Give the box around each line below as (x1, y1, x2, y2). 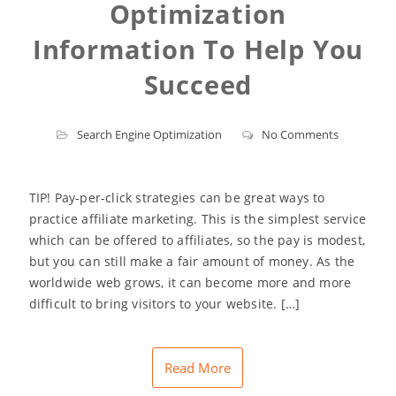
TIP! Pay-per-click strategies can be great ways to (28, 189, 325, 207)
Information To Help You (32, 32, 364, 67)
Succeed (143, 67, 253, 103)
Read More (164, 359, 232, 377)
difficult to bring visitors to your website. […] (28, 295, 301, 313)
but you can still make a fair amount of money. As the (28, 253, 355, 270)
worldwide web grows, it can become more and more (28, 274, 352, 292)
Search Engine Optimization (77, 126, 223, 143)
